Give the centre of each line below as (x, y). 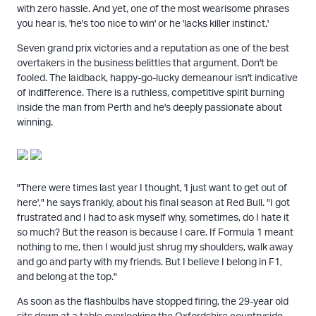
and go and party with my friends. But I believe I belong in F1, (149, 261)
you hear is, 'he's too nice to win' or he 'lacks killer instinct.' (142, 23)
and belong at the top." (67, 276)
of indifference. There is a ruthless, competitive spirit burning (150, 92)
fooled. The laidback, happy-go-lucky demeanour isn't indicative (157, 77)
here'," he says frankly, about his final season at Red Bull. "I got (153, 202)
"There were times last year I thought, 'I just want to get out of (152, 187)
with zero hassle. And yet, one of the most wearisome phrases (153, 8)
